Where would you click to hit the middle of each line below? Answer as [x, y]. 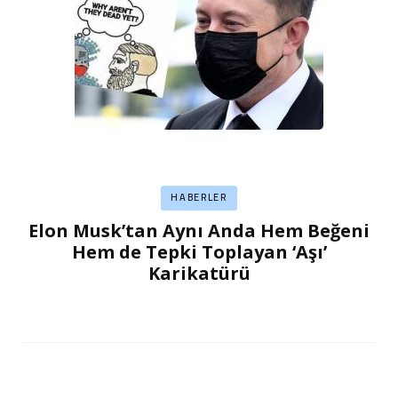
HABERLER [199, 198]
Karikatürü [199, 273]
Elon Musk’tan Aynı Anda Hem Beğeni [199, 230]
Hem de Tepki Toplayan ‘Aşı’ [199, 251]
